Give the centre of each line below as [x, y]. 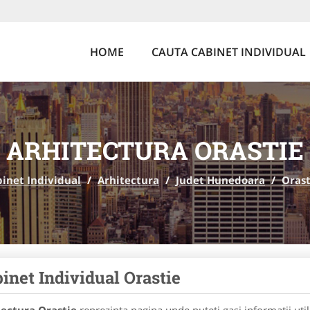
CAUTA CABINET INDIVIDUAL [229, 52]
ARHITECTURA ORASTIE [155, 150]
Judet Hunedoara [220, 180]
